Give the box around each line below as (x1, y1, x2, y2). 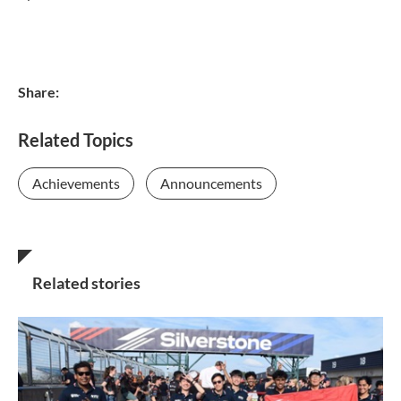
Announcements (160, 175, 262, 192)
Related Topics (18, 129, 133, 151)
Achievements (32, 175, 120, 192)
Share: (18, 82, 59, 100)
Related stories (32, 273, 141, 294)
